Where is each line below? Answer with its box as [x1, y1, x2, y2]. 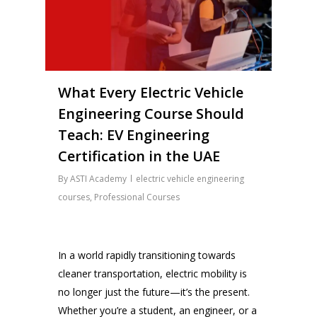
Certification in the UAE [58, 146, 220, 166]
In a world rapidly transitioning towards [58, 248, 236, 262]
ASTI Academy [70, 173, 127, 185]
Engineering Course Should [58, 104, 244, 123]
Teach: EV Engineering [58, 125, 209, 144]
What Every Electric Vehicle [58, 83, 243, 102]
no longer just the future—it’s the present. [58, 284, 250, 299]
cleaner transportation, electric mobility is [58, 266, 248, 280]
